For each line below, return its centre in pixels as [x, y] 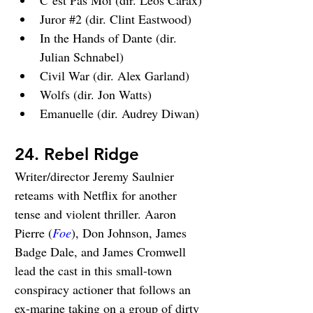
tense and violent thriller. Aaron [97, 214]
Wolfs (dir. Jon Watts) [96, 94]
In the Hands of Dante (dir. [110, 38]
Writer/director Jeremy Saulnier [96, 176]
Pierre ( [34, 233]
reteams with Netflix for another [97, 195]
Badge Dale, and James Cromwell [102, 252]
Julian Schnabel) [82, 57]
